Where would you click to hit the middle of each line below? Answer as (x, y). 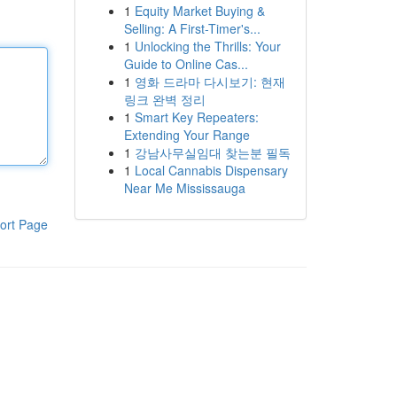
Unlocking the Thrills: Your (207, 46)
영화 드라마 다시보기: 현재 (210, 82)
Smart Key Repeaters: (196, 117)
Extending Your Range (187, 135)
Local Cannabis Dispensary (211, 170)
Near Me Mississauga (184, 188)
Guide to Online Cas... (186, 64)
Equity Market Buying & (199, 11)
